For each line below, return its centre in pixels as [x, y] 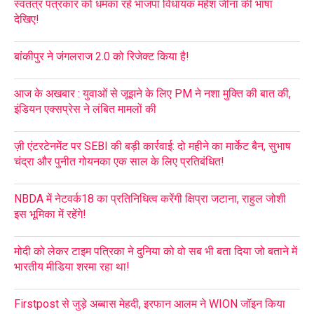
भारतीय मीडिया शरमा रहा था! [72, 266]
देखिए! [27, 19]
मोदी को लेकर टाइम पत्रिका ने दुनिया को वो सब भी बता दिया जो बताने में [156, 251]
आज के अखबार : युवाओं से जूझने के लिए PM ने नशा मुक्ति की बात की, [152, 93]
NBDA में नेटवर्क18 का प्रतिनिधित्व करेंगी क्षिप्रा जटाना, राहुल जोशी [150, 198]
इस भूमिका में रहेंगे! [50, 214]
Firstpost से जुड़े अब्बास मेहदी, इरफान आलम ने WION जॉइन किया [150, 303]
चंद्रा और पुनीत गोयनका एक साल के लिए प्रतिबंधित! [119, 161]
